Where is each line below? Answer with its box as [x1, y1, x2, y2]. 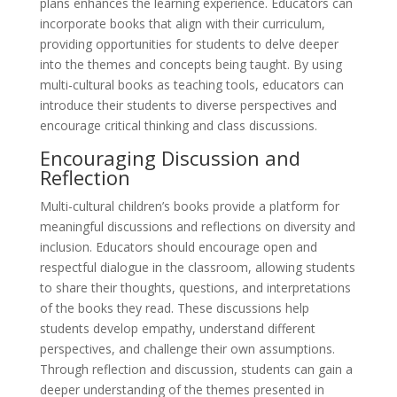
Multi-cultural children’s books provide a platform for [39, 198, 339, 215]
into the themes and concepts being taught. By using [39, 56, 342, 74]
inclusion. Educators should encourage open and [39, 238, 317, 256]
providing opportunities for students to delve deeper [39, 35, 339, 53]
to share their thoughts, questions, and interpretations [39, 279, 351, 297]
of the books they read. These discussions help [39, 300, 309, 317]
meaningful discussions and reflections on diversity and [39, 218, 355, 236]
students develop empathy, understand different [39, 320, 315, 338]
